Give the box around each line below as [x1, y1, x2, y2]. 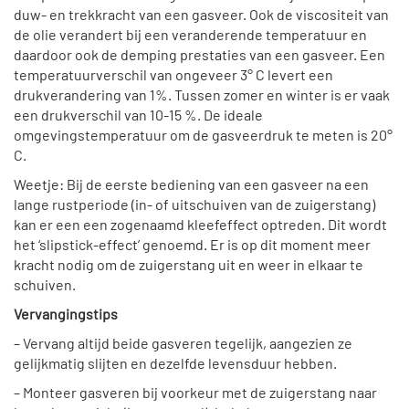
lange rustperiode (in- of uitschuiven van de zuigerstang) [14, 198, 375, 213]
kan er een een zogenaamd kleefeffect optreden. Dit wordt [14, 218, 387, 233]
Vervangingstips [14, 308, 118, 322]
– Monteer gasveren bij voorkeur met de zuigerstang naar [14, 386, 377, 401]
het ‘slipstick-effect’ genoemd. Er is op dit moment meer [14, 238, 371, 253]
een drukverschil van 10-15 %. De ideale [14, 109, 263, 123]
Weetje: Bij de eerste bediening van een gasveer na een [14, 178, 369, 193]
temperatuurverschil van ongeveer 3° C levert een [14, 68, 333, 83]
